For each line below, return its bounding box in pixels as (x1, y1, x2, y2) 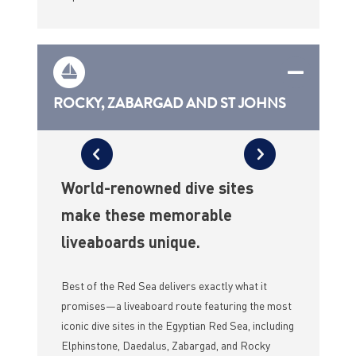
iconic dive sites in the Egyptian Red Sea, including (60, 318, 294, 333)
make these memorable (60, 204, 232, 226)
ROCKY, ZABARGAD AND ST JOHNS (52, 93, 286, 114)
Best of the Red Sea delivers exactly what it (60, 278, 267, 293)
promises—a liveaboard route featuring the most (60, 298, 292, 313)
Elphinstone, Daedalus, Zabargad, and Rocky (60, 338, 270, 353)
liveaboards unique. (60, 231, 200, 253)
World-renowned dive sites (60, 177, 253, 199)
